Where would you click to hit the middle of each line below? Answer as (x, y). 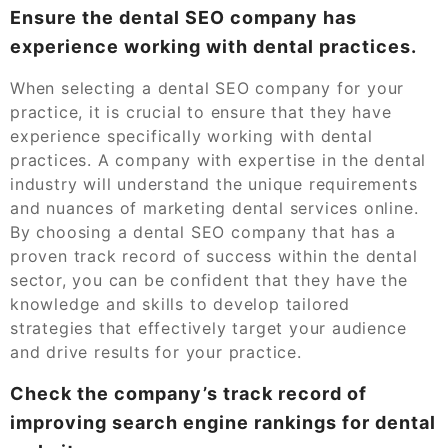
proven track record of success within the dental (214, 255)
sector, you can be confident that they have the (209, 279)
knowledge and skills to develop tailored (180, 303)
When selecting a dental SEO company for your (207, 87)
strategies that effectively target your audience (208, 327)
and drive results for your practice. (156, 351)
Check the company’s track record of (188, 393)
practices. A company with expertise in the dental (218, 159)
